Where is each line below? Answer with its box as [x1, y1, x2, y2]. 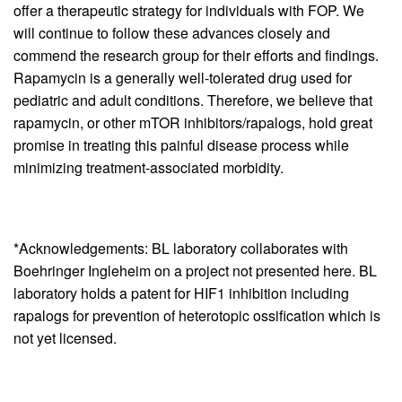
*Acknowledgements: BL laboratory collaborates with [13, 237, 348, 258]
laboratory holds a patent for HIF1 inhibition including [13, 282, 349, 303]
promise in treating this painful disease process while [13, 134, 349, 155]
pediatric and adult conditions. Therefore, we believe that [13, 89, 372, 110]
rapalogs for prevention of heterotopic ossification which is [13, 304, 380, 326]
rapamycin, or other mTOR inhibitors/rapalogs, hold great [13, 111, 372, 133]
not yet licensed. [13, 327, 117, 348]
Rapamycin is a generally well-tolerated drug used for [13, 66, 352, 88]
